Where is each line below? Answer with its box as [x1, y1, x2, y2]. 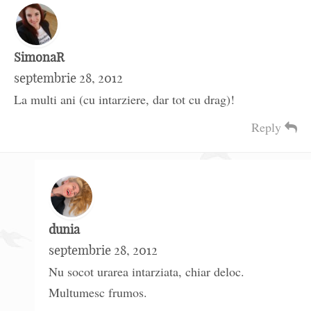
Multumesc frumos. [49, 284, 147, 301]
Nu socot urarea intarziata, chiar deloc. [49, 263, 244, 280]
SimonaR [14, 49, 65, 66]
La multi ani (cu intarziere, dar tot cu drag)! [14, 91, 235, 108]
